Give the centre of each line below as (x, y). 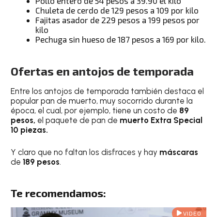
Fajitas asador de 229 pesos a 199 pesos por (118, 20)
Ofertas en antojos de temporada (102, 71)
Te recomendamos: (59, 193)
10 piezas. (30, 130)
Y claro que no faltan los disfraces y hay (85, 152)
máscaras (179, 152)
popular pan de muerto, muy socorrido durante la (102, 101)
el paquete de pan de (78, 120)
